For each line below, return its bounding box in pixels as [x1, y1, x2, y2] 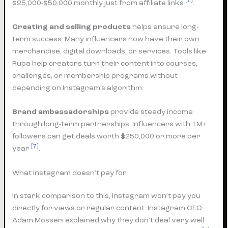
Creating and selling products [12, 22, 131, 31]
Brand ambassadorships [12, 107, 109, 117]
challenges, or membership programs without [12, 71, 178, 80]
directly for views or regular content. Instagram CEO [12, 204, 203, 213]
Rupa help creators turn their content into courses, [12, 59, 198, 68]
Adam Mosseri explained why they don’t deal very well [12, 216, 205, 225]
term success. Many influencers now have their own [12, 34, 200, 43]
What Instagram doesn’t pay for [12, 168, 127, 177]
